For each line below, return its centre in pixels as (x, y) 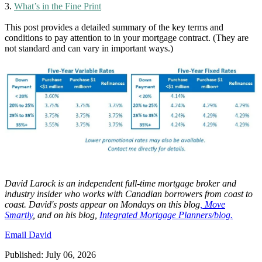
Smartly (19, 215)
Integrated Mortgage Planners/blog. (166, 215)
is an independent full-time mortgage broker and (147, 183)
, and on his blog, (66, 215)
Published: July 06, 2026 (50, 254)
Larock (43, 183)
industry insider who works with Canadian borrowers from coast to (129, 194)
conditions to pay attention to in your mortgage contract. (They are (127, 37)
